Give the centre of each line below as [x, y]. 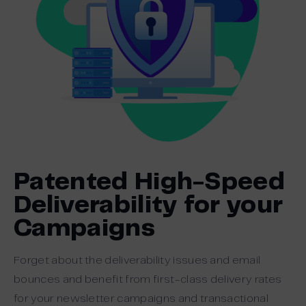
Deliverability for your [149, 206]
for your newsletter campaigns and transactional [141, 299]
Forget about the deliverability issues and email [137, 261]
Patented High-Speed [150, 183]
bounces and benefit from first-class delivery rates [148, 280]
